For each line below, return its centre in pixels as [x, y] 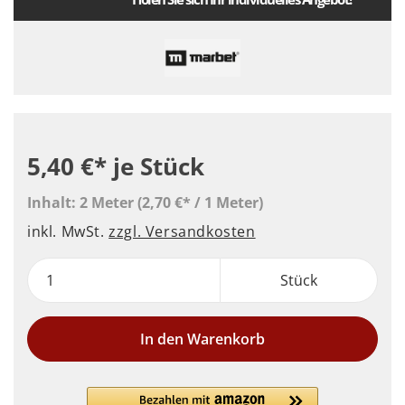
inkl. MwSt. [68, 231]
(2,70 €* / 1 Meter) [200, 202]
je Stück [159, 166]
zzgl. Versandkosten [182, 231]
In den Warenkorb [202, 339]
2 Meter [108, 202]
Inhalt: [53, 202]
